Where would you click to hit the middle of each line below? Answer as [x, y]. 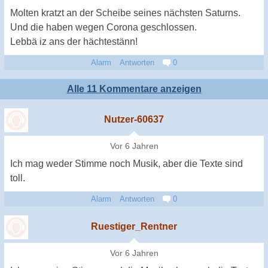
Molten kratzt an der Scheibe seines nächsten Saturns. [125, 13]
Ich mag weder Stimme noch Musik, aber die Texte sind [127, 164]
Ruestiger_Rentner [134, 227]
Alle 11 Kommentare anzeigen [134, 89]
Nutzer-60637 [134, 120]
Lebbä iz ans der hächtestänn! [74, 42]
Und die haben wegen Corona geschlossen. [103, 28]
